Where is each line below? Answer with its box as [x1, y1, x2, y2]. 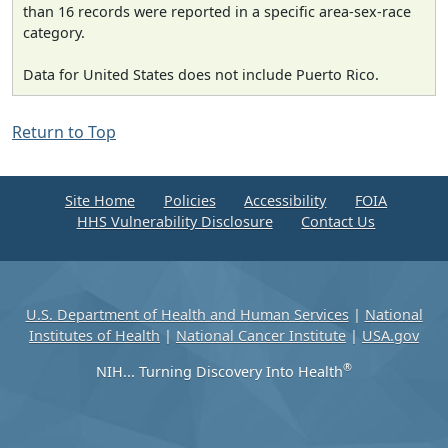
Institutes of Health [29, 326, 160, 346]
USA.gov [362, 326, 419, 346]
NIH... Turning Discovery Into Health [96, 361, 343, 381]
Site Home [64, 191, 135, 211]
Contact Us [301, 212, 376, 232]
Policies [163, 191, 216, 211]
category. [23, 23, 85, 43]
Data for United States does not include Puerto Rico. [23, 65, 379, 85]
